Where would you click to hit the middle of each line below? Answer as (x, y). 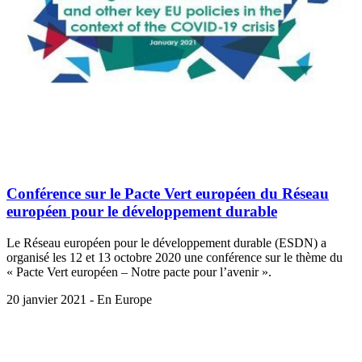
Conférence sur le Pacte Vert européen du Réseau (168, 194)
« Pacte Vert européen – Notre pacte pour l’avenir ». (139, 271)
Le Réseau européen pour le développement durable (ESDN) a (166, 242)
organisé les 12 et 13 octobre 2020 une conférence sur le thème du (175, 257)
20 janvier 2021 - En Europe (79, 299)
